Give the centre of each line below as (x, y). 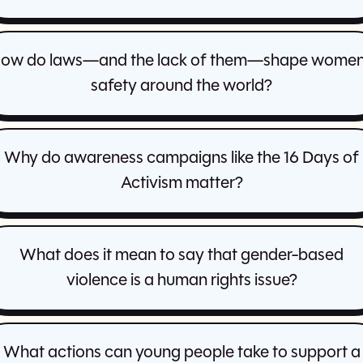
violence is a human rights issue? (181, 281)
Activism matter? (181, 184)
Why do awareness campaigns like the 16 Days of (181, 159)
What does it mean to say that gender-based (181, 256)
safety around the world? (181, 87)
